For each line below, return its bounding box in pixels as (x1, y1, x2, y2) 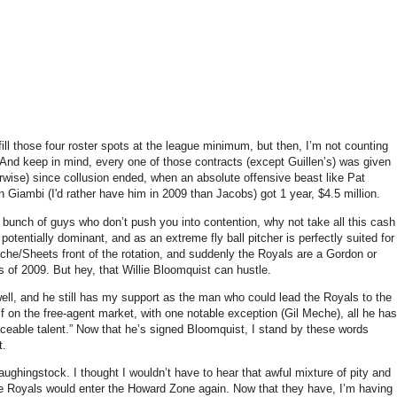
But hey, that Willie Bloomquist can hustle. (53, 262, 271, 276)
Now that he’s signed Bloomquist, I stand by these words (76, 322, 369, 336)
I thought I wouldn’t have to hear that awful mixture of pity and (74, 365, 391, 379)
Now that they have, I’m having (233, 381, 393, 395)
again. (195, 381, 233, 395)
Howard (128, 381, 166, 395)
